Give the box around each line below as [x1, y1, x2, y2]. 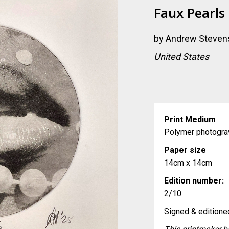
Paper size [164, 145, 207, 155]
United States [154, 51, 210, 62]
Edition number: [164, 176, 224, 186]
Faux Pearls [154, 4, 225, 22]
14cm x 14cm [164, 158, 213, 168]
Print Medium [164, 114, 216, 124]
